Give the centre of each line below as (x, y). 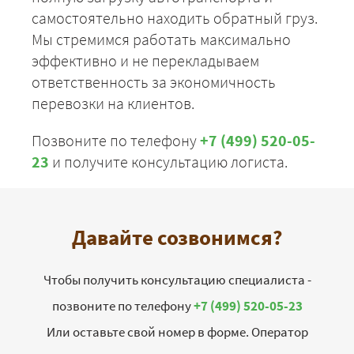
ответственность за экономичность (154, 82)
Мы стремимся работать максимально (161, 40)
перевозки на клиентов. (113, 104)
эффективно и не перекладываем (145, 61)
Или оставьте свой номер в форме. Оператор (177, 332)
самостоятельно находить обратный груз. (175, 18)
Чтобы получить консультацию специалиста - (177, 280)
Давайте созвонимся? (177, 237)
